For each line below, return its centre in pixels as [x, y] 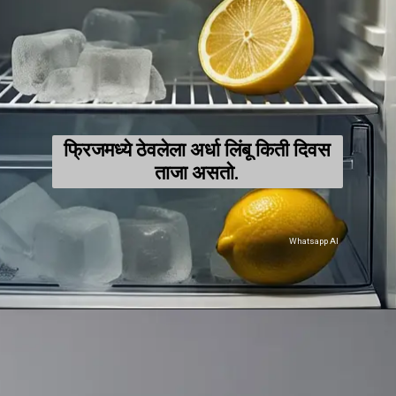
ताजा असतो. [198, 173]
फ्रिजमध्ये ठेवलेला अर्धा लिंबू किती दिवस [198, 150]
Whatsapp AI [314, 241]
